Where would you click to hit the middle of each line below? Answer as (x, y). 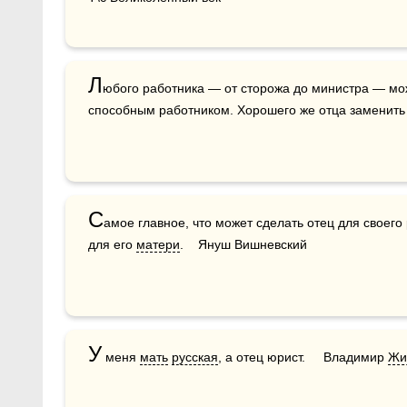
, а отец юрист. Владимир (303, 357)
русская (195, 357)
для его (112, 244)
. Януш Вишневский (243, 244)
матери (158, 244)
